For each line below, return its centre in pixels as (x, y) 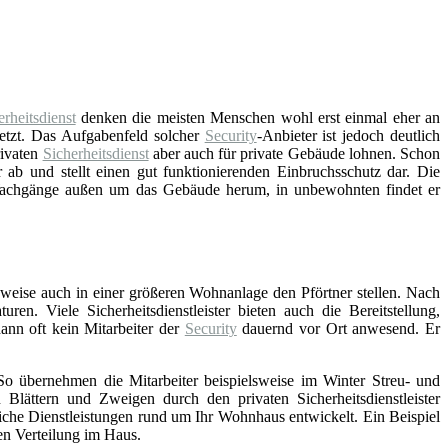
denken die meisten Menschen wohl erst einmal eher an (257, 117)
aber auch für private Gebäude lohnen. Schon (294, 153)
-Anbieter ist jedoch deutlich (348, 135)
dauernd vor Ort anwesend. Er (338, 328)
